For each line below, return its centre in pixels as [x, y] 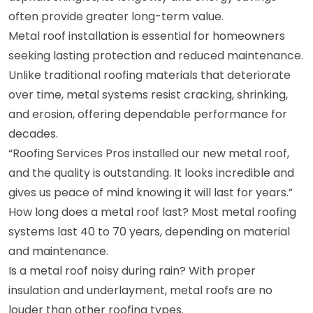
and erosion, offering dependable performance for [148, 114]
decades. [33, 133]
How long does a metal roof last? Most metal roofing [152, 212]
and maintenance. [58, 251]
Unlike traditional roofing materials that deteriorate [150, 75]
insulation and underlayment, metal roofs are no [140, 290]
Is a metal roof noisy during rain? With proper [132, 270]
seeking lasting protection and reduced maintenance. [156, 55]
